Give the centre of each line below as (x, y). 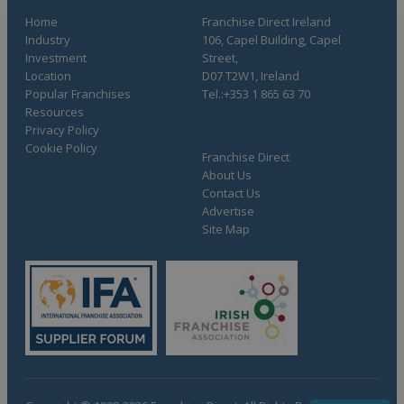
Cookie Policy (61, 147)
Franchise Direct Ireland (266, 21)
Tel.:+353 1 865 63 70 (256, 93)
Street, (220, 57)
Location (48, 75)
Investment (56, 57)
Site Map (226, 229)
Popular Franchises (78, 93)
